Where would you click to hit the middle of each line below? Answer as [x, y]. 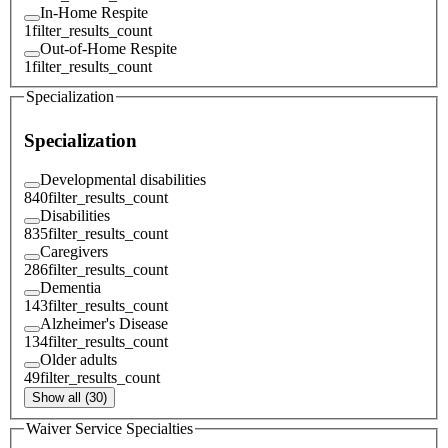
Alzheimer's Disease [104, 323]
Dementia [70, 287]
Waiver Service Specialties [109, 428]
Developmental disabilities [123, 179]
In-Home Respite [94, 12]
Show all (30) [69, 397]
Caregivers [74, 251]
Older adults [78, 359]
